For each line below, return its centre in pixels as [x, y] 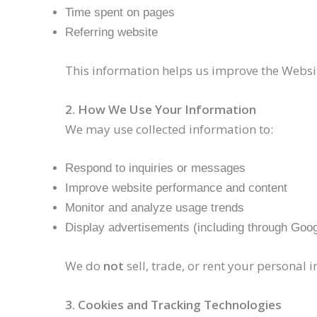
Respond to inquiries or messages [155, 168]
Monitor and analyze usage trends [155, 208]
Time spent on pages [120, 13]
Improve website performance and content [176, 188]
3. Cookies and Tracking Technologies [173, 304]
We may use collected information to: [169, 129]
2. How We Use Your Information [161, 109]
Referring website [111, 33]
